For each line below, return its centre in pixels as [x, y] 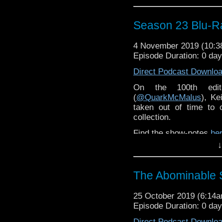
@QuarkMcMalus [169, 97]
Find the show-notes [172, 133]
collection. [153, 117]
